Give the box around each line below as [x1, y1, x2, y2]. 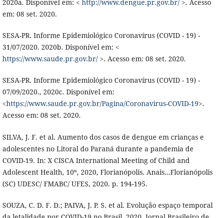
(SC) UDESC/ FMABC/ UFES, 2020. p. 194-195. [2, 179, 147, 188]
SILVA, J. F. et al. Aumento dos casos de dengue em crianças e [2, 132, 204, 142]
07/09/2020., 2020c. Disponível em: [2, 87, 114, 97]
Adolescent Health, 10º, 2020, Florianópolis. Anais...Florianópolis [2, 167, 213, 177]
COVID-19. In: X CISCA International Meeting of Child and [2, 155, 190, 165]
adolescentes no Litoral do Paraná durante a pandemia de [2, 144, 194, 153]
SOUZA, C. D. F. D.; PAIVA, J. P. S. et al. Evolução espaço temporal [2, 200, 213, 210]
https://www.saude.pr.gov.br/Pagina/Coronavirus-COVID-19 [6, 99, 199, 109]
